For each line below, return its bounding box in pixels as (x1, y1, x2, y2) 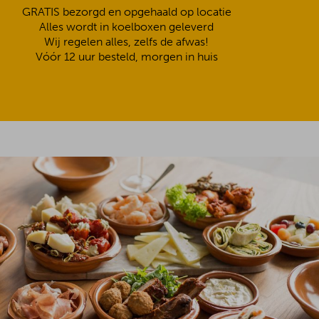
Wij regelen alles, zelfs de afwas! (44, 35, 209, 48)
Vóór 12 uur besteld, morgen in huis (35, 50, 218, 63)
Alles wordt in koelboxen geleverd (39, 20, 214, 33)
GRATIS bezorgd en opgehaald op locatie (21, 5, 231, 19)
